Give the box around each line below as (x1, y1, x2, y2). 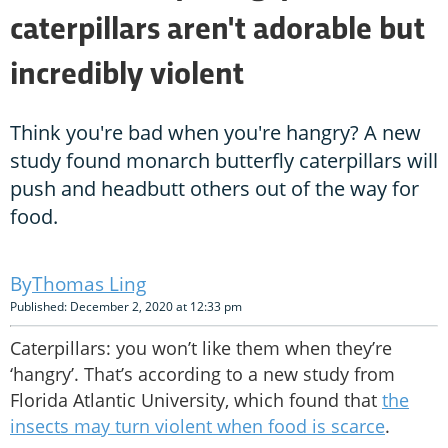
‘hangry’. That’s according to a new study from (10, 362, 395, 387)
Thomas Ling (32, 271, 146, 298)
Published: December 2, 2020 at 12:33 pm (10, 298, 242, 316)
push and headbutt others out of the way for (10, 175, 419, 203)
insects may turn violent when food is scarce (10, 414, 385, 439)
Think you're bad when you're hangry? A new (10, 119, 421, 147)
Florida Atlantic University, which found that (10, 388, 382, 413)
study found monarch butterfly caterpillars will (10, 147, 438, 175)
